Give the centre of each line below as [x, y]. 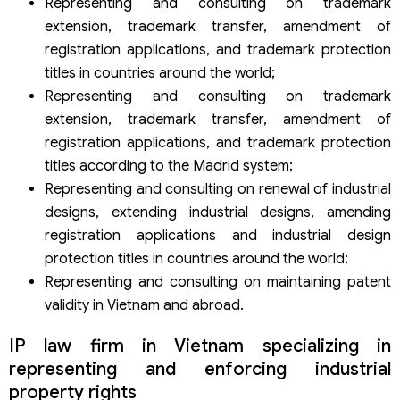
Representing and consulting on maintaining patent [218, 283]
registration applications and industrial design [218, 236]
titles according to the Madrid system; [169, 167]
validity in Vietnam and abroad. [144, 306]
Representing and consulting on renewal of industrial [218, 190]
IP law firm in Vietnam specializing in [200, 346]
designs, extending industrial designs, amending [218, 213]
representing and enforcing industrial [200, 370]
